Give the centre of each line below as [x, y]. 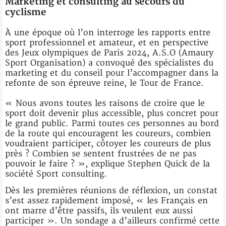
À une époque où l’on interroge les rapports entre [108, 33]
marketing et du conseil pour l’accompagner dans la [112, 73]
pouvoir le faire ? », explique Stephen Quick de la [107, 164]
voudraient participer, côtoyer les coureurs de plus [108, 144]
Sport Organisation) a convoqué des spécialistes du [109, 63]
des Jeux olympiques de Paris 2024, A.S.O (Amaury [109, 53]
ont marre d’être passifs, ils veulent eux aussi [99, 211]
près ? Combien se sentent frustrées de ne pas [101, 154]
